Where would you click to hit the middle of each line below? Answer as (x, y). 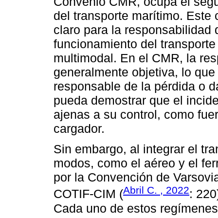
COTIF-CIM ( (88, 194)
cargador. (79, 129)
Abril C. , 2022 (156, 190)
